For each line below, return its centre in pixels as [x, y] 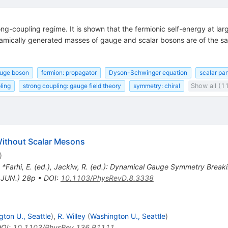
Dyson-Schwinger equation [148, 72]
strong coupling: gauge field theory [72, 86]
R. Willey [71, 216]
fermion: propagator [69, 72]
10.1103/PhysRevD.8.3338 [107, 178]
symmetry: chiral [156, 86]
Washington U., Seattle [127, 216]
